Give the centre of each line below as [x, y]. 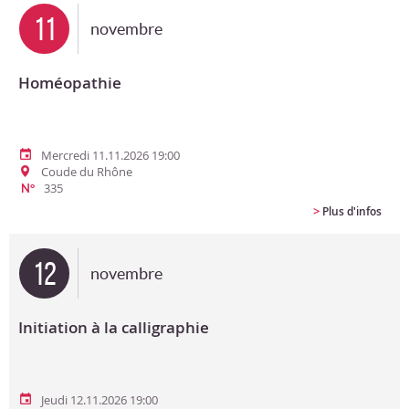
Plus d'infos [352, 211]
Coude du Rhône [87, 172]
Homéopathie [70, 83]
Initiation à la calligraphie [114, 327]
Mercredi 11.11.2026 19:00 [110, 155]
